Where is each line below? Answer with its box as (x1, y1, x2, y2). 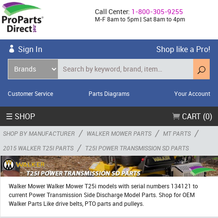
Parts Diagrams (88, 89, 129, 97)
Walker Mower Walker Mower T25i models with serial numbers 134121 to (9, 182, 198, 190)
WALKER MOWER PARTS (87, 129, 151, 137)
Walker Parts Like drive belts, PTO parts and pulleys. (9, 200, 144, 208)
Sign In (18, 43, 42, 54)
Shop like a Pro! (156, 43, 210, 54)
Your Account (174, 89, 210, 97)
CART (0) (180, 110, 212, 122)
